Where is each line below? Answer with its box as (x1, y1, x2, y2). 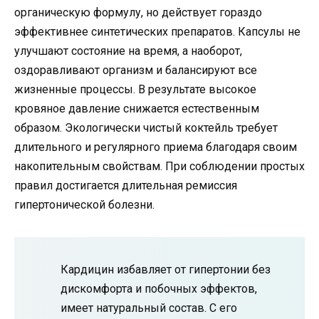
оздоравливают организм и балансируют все (14, 63, 257, 77)
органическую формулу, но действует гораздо (14, 5, 262, 19)
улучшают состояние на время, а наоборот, (14, 43, 242, 58)
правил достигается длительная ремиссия (14, 178, 237, 192)
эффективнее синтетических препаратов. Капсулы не (14, 24, 300, 38)
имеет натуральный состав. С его (61, 300, 237, 315)
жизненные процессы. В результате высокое (14, 82, 256, 96)
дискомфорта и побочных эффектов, (61, 281, 257, 296)
